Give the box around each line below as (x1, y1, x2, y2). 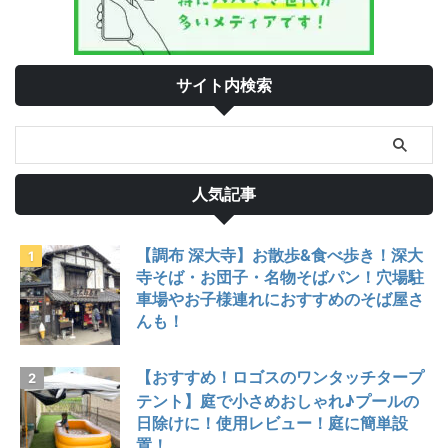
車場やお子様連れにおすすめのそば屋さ (136, 288, 424, 309)
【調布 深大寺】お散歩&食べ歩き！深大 (136, 244, 423, 265)
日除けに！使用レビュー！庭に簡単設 (136, 412, 408, 433)
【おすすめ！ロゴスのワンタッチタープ (136, 366, 424, 387)
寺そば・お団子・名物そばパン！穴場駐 (136, 266, 424, 287)
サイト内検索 (176, 74, 272, 95)
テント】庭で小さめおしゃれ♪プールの (136, 390, 419, 411)
